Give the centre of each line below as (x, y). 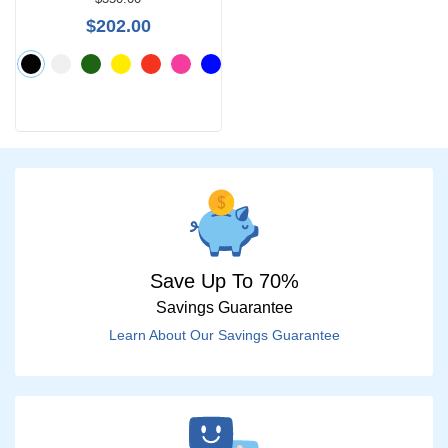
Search (38, 125)
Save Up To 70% (224, 281)
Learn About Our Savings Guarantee (224, 335)
